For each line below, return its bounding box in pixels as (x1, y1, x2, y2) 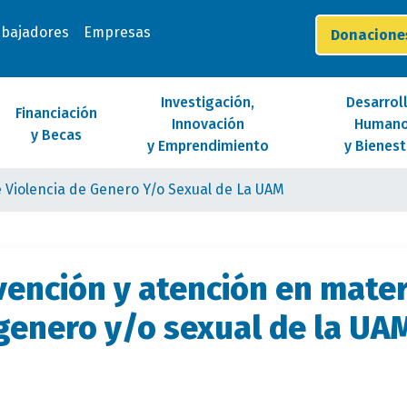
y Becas (30, 126, 82, 144)
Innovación (171, 115, 244, 133)
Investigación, (161, 94, 255, 111)
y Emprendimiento (146, 137, 269, 154)
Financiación (15, 104, 97, 122)
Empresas (83, 24, 151, 41)
